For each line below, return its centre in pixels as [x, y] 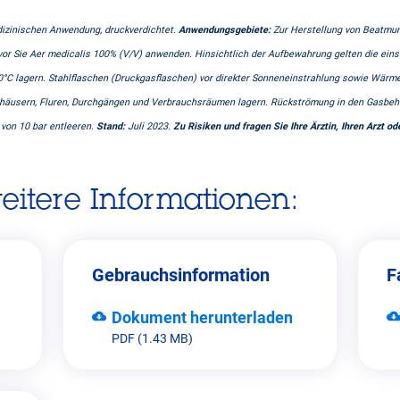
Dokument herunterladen [202, 318]
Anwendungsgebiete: [225, 29]
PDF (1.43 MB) [152, 339]
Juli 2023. [150, 126]
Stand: [112, 126]
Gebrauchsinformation [180, 275]
